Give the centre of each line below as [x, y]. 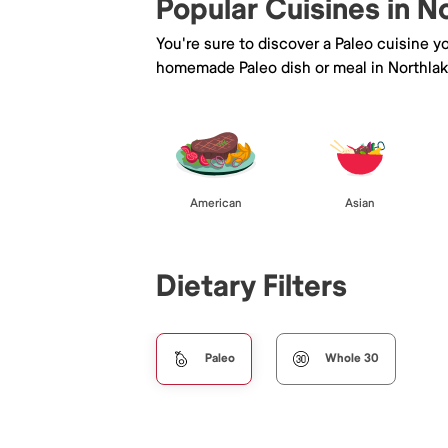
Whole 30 [352, 358]
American [216, 203]
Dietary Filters [251, 286]
